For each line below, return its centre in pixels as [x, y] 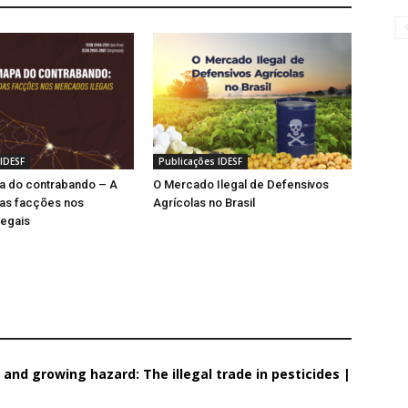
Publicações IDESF [200, 161]
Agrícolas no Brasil [204, 203]
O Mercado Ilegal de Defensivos [241, 184]
